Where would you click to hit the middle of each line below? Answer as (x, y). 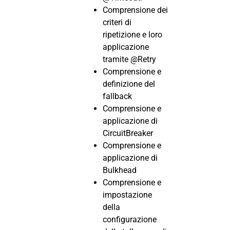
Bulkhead (120, 170)
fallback (117, 97)
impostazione (127, 195)
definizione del (129, 84)
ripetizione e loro (132, 35)
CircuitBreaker (128, 133)
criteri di (117, 23)
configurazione (130, 220)
